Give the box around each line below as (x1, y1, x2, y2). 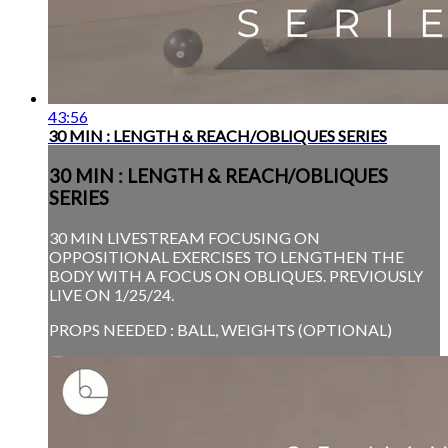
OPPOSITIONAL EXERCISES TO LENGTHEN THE (49, 246, 404, 266)
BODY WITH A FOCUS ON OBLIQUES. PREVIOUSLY (49, 265, 423, 285)
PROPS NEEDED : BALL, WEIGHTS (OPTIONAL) (49, 319, 392, 339)
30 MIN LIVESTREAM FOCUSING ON (49, 227, 320, 247)
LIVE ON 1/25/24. (49, 284, 174, 304)
